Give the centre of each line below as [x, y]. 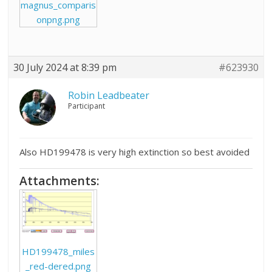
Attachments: [60, 180]
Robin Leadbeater [109, 95]
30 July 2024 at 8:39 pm [65, 67]
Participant [87, 106]
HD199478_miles [59, 251]
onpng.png [59, 19]
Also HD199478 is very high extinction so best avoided [135, 151]
